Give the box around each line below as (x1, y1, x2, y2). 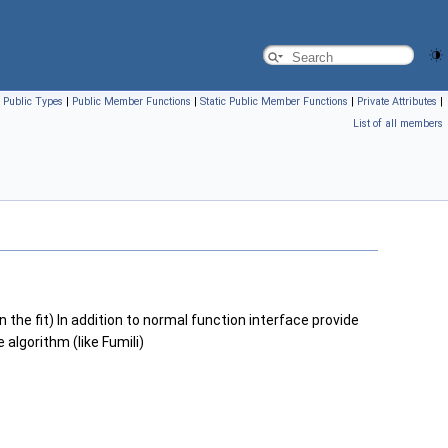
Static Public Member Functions (200, 95, 348, 108)
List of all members (353, 117, 443, 130)
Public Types (3, 95, 63, 108)
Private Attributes (357, 95, 437, 108)
